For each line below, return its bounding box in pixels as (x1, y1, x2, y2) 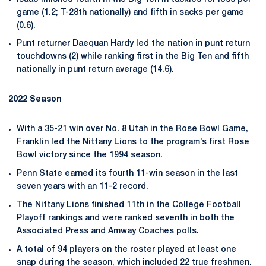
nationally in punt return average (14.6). (17, 66, 174, 74)
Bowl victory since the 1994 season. (17, 151, 163, 160)
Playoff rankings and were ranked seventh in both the (17, 214, 235, 222)
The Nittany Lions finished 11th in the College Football (17, 201, 241, 209)
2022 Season (8, 96, 62, 104)
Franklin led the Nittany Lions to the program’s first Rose (17, 138, 249, 147)
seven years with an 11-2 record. (17, 183, 148, 191)
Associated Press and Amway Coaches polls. (17, 227, 199, 235)
